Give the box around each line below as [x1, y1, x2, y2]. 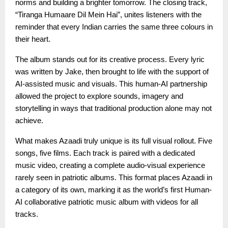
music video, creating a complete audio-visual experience [15, 161, 205, 169]
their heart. [15, 35, 50, 43]
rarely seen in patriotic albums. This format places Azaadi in [15, 173, 212, 182]
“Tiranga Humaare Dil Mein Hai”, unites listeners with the [15, 10, 202, 19]
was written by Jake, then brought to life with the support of [15, 67, 209, 76]
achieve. [15, 116, 43, 125]
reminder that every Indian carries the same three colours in [15, 22, 213, 31]
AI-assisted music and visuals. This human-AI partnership [15, 79, 207, 88]
